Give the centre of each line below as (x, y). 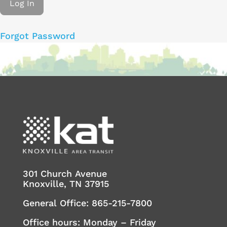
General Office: (57, 203)
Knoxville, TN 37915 (66, 183)
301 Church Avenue (65, 173)
